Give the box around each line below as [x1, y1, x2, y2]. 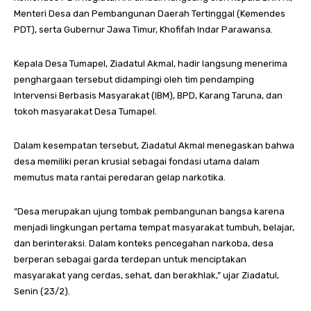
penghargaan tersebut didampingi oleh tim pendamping [14, 74, 254, 85]
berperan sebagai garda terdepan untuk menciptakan [14, 254, 246, 265]
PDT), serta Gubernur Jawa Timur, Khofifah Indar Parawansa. [14, 24, 273, 35]
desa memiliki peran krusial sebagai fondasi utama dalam [14, 156, 260, 167]
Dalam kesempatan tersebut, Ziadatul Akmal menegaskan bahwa [14, 140, 294, 151]
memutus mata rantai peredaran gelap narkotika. [14, 172, 226, 183]
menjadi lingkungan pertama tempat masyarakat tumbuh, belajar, [14, 222, 294, 233]
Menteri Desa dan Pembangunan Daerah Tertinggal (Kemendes [14, 8, 285, 19]
